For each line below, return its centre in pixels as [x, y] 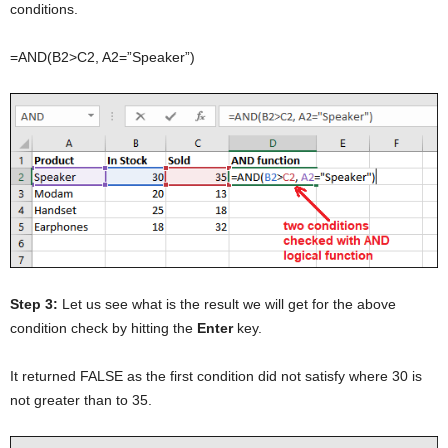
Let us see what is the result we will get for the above [227, 303]
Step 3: [34, 303]
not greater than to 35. [81, 399]
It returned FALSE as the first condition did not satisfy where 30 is [216, 375]
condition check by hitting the [103, 327]
